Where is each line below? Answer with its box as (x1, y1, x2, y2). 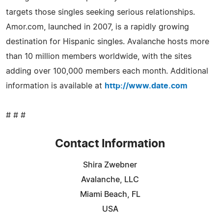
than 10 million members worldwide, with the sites (6, 52, 192, 60)
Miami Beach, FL (80, 190, 140, 198)
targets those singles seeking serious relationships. (6, 8, 195, 16)
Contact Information (55, 138, 165, 150)
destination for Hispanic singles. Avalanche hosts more (6, 37, 209, 46)
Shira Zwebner (83, 161, 137, 169)
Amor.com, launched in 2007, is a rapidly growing (6, 23, 189, 31)
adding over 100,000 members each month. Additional (6, 67, 208, 75)
